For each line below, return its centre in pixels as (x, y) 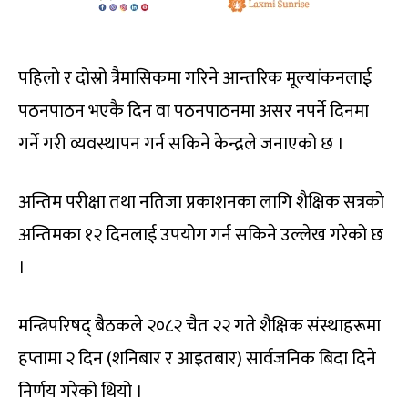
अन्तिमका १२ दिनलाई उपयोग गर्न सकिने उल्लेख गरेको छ (201, 235)
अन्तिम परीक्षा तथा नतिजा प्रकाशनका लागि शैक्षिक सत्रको (201, 202)
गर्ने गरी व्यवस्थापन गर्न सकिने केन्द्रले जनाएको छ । (181, 143)
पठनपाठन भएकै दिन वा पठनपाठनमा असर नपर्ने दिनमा (194, 111)
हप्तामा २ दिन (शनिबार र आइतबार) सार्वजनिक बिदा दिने (197, 358)
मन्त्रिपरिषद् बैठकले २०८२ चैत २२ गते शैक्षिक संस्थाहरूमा (199, 326)
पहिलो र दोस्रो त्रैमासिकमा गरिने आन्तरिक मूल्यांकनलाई (195, 78)
